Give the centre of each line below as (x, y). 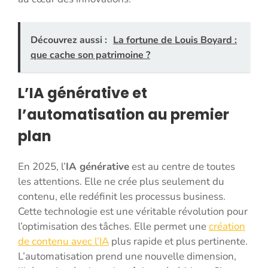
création (227, 226)
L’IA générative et (83, 93)
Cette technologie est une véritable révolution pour (133, 211)
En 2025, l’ (42, 166)
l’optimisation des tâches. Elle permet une (113, 226)
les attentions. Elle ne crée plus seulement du (121, 181)
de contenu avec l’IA (63, 241)
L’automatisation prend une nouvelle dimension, (127, 256)
